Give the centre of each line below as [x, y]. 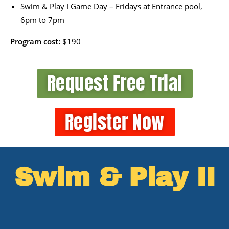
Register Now [114, 122]
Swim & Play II [114, 177]
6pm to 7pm [42, 20]
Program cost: [36, 41]
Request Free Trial [114, 83]
